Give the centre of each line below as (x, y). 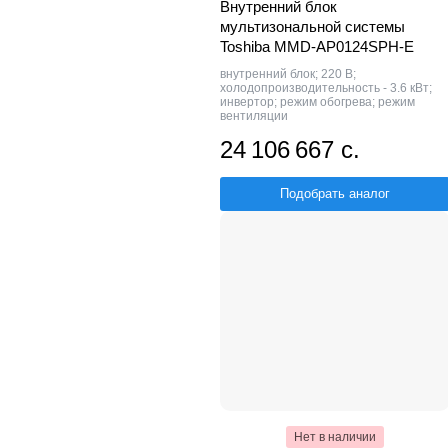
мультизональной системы (312, 26)
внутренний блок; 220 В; (288, 73)
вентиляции (254, 115)
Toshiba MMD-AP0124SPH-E (317, 46)
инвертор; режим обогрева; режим (317, 101)
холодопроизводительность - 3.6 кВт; (326, 87)
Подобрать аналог (335, 193)
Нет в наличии (335, 436)
